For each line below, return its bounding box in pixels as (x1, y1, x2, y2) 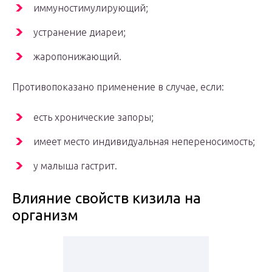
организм (12, 207, 78, 224)
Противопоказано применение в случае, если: (12, 81, 224, 93)
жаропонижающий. (33, 51, 121, 63)
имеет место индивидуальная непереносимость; (33, 136, 255, 148)
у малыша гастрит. (33, 160, 117, 172)
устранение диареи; (33, 27, 126, 38)
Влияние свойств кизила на (12, 190, 201, 207)
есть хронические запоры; (33, 112, 154, 123)
